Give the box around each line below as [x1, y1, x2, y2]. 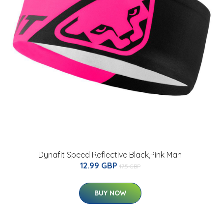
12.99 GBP [80, 161, 119, 171]
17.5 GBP [119, 163, 140, 170]
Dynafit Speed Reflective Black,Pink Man [38, 150, 182, 160]
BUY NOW [94, 189, 126, 198]
